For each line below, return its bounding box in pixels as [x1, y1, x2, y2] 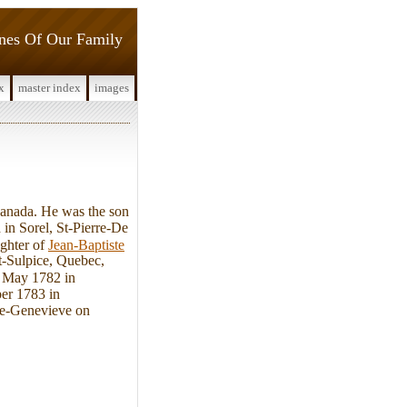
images [94, 81, 129, 94]
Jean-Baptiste [48, 236, 124, 253]
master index [18, 81, 81, 94]
